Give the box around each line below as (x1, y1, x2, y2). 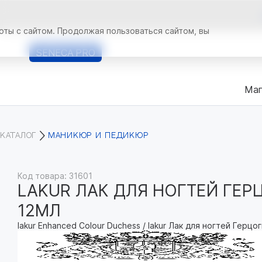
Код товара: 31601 (18, 171, 92, 181)
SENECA (36, 47, 77, 58)
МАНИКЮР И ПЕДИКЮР (48, 132, 149, 139)
